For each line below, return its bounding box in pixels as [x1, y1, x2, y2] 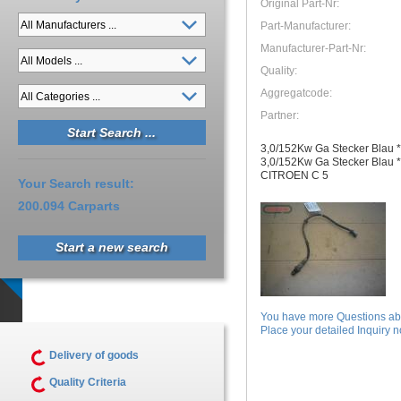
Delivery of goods [49, 349, 139, 362]
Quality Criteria [49, 376, 126, 388]
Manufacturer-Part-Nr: [260, 41, 369, 55]
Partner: [260, 108, 302, 122]
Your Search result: [18, 176, 134, 191]
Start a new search [55, 240, 168, 254]
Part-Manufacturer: [260, 19, 354, 32]
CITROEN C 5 [260, 168, 328, 182]
